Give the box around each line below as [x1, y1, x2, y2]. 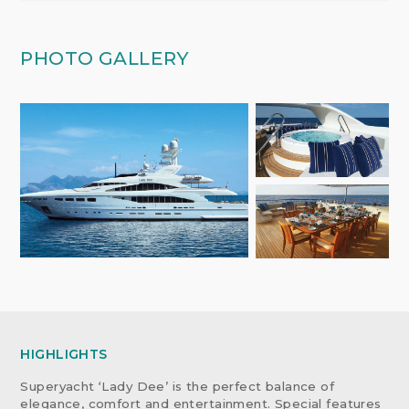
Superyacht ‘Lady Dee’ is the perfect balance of [20, 378, 335, 393]
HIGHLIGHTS [20, 345, 108, 362]
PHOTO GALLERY [20, 46, 190, 69]
